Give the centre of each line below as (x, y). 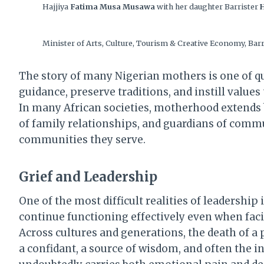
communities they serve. (82, 139)
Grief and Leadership (88, 176)
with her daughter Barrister (207, 6)
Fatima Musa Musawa (113, 6)
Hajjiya (56, 6)
